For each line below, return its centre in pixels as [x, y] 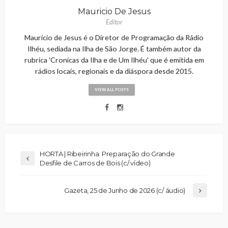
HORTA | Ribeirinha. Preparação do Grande [107, 153]
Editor [114, 22]
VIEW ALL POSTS [111, 89]
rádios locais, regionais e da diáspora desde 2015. [114, 71]
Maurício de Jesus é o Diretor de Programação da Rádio [114, 37]
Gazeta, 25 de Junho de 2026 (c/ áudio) [124, 190]
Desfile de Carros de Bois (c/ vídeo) [95, 163]
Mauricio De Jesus [114, 11]
